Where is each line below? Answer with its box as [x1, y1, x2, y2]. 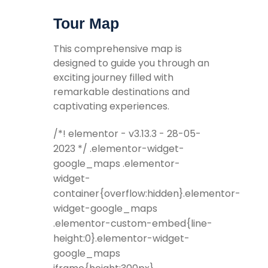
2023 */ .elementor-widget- [53, 141, 184, 156]
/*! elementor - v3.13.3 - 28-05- [53, 126, 201, 141]
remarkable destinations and [53, 85, 190, 99]
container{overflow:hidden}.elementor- [53, 186, 240, 200]
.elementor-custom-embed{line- [53, 216, 212, 230]
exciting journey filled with [53, 71, 173, 85]
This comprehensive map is [53, 42, 182, 56]
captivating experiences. [53, 99, 169, 114]
